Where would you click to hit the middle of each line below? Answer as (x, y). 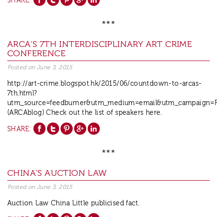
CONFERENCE (37, 54)
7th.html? (22, 94)
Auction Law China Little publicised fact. (74, 204)
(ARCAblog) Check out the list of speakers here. (87, 113)
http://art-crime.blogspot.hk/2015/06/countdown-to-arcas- (105, 84)
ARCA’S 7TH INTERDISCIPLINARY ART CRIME (100, 45)
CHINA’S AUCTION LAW (57, 173)
